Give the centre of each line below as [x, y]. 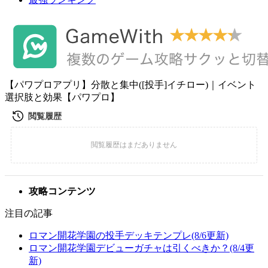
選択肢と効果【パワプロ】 [62, 97]
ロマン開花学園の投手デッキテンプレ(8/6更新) [129, 235]
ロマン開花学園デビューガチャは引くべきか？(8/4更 [141, 248]
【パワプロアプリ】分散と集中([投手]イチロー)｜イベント [130, 85]
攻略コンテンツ [62, 191]
